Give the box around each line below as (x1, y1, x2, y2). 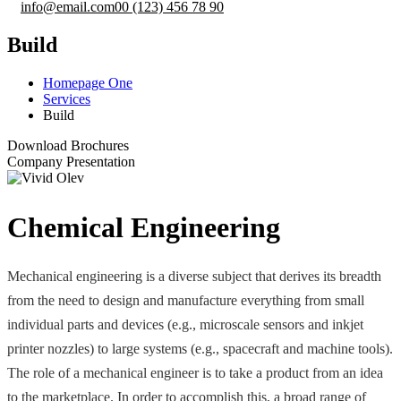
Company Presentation (7, 153, 135, 169)
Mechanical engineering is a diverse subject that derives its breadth (7, 268, 381, 284)
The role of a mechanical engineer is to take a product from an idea (7, 364, 383, 380)
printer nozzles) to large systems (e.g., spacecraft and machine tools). (7, 340, 393, 356)
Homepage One (43, 74, 132, 90)
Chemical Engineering (7, 210, 280, 243)
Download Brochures (7, 137, 129, 153)
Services (43, 90, 90, 107)
